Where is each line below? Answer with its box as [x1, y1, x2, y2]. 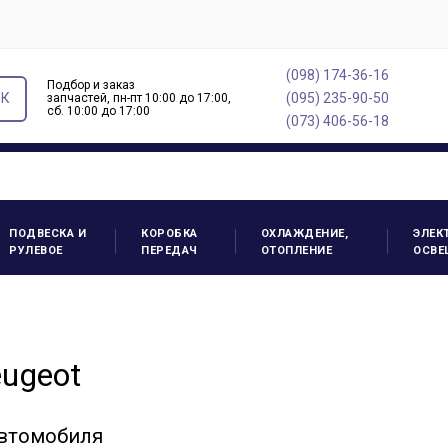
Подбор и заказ [47, 78, 135, 92]
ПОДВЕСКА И [9, 227, 87, 240]
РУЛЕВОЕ [9, 244, 63, 257]
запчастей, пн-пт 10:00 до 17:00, [47, 91, 231, 105]
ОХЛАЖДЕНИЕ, [260, 227, 349, 240]
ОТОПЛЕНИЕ [260, 244, 333, 257]
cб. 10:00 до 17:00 [47, 104, 150, 118]
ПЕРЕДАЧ [141, 244, 198, 257]
